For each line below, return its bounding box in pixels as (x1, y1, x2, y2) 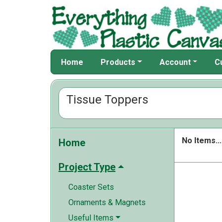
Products (101, 57, 135, 67)
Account (159, 57, 191, 67)
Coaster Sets (68, 182, 114, 192)
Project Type (58, 161, 115, 173)
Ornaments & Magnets (68, 198, 146, 207)
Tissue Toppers (66, 93, 148, 107)
